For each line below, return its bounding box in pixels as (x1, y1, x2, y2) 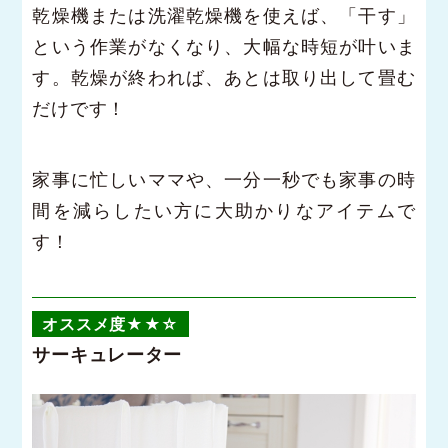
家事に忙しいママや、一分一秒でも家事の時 (32, 168, 416, 190)
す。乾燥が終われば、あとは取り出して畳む (32, 66, 416, 88)
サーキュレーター (32, 343, 183, 365)
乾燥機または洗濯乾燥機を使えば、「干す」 (32, 4, 416, 26)
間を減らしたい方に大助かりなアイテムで (32, 199, 416, 221)
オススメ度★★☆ (42, 313, 180, 334)
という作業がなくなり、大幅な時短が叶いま (32, 35, 416, 57)
